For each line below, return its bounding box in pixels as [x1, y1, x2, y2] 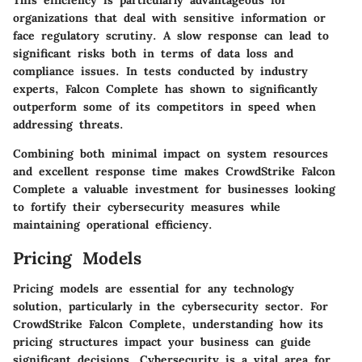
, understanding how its [182, 317, 323, 332]
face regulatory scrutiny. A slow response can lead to [13, 27, 329, 43]
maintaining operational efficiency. [13, 217, 213, 232]
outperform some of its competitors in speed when [13, 99, 316, 114]
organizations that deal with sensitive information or [13, 10, 326, 25]
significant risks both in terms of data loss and [13, 45, 293, 61]
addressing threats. [13, 116, 124, 132]
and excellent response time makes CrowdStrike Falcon [13, 163, 335, 179]
